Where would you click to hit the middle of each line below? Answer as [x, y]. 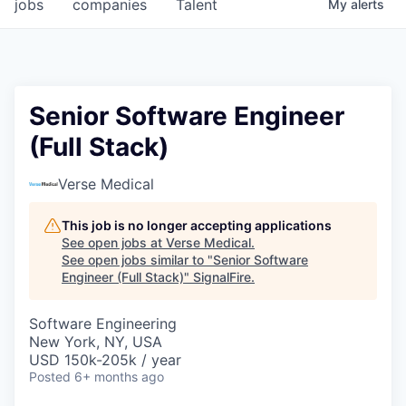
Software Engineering [103, 324]
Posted [50, 377]
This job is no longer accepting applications [197, 225]
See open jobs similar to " [137, 260]
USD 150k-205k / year [105, 360]
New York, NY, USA [96, 342]
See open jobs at [114, 242]
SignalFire [222, 277]
